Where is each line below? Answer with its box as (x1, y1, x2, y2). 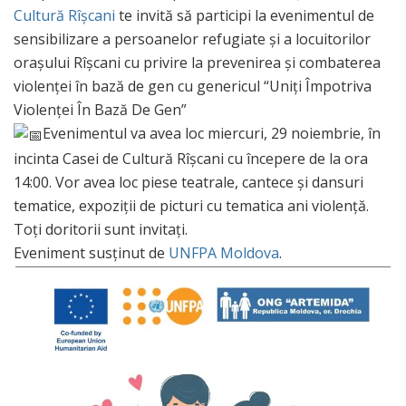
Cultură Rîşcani (14, 5, 115, 25)
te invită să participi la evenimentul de (115, 5, 374, 25)
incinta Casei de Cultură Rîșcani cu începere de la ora (14, 148, 368, 169)
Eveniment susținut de (14, 242, 169, 263)
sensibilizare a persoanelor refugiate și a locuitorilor (14, 28, 371, 49)
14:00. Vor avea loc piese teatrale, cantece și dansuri (14, 171, 363, 192)
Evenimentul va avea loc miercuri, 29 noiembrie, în (43, 122, 381, 143)
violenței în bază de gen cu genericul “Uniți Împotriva (14, 75, 372, 96)
